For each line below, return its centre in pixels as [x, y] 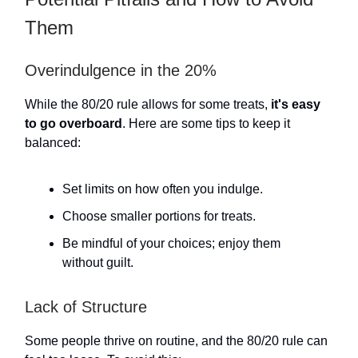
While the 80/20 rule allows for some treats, [148, 104]
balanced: [53, 143]
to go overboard [74, 123]
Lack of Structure [86, 307]
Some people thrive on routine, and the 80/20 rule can [176, 341]
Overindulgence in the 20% [121, 70]
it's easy [296, 104]
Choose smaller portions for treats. [159, 216]
